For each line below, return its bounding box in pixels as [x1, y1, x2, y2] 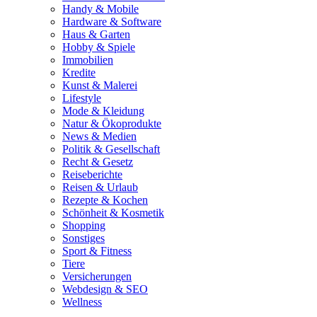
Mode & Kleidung [62, 104, 144, 117]
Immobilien [62, 53, 113, 66]
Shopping [62, 219, 105, 231]
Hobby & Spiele [62, 40, 135, 53]
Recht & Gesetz [62, 155, 133, 168]
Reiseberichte [62, 168, 122, 180]
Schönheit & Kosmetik [62, 206, 164, 219]
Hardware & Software [62, 15, 161, 28]
